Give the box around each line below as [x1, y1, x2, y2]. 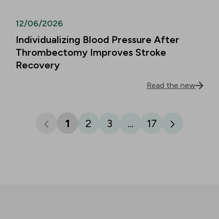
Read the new [147, 81, 196, 90]
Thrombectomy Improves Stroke [16, 46, 166, 58]
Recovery [16, 59, 60, 71]
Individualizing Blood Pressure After [16, 34, 179, 45]
